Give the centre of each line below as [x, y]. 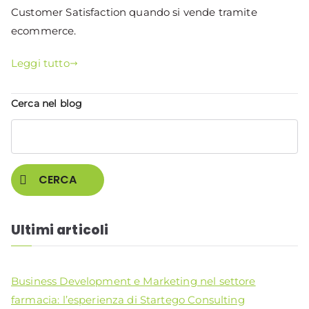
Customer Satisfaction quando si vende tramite [134, 12]
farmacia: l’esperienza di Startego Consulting [128, 300]
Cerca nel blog [47, 104]
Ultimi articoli [60, 230]
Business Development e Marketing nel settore [133, 281]
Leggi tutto [40, 63]
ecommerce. [44, 31]
